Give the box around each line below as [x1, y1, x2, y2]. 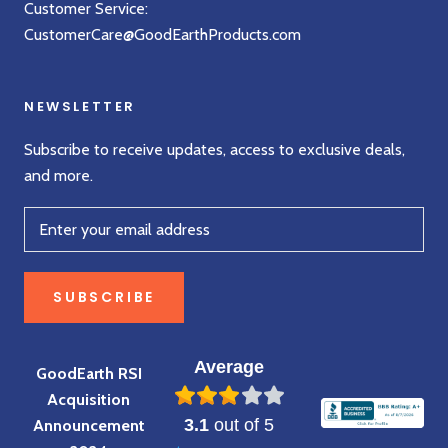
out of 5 [209, 414, 275, 435]
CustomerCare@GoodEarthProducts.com [24, 24, 301, 44]
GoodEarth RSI [35, 363, 142, 383]
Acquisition [47, 389, 131, 409]
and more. [24, 165, 93, 185]
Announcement [32, 415, 145, 435]
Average [194, 356, 265, 377]
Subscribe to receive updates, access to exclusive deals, [24, 139, 405, 159]
